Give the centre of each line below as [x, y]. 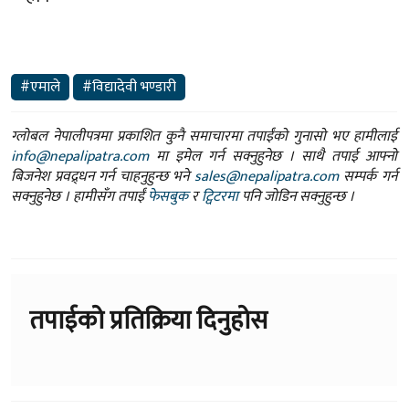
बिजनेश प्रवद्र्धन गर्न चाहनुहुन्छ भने [103, 176]
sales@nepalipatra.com [266, 176]
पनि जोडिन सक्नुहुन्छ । [296, 196]
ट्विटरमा [220, 196]
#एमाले [40, 87]
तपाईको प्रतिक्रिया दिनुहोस [148, 320]
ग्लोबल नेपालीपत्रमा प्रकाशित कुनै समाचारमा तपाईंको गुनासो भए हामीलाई [204, 136]
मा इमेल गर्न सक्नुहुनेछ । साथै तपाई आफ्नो [273, 156]
